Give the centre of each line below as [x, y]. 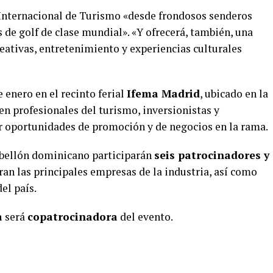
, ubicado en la [234, 94]
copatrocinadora [73, 217]
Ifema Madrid [163, 94]
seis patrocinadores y [212, 155]
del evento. [145, 217]
